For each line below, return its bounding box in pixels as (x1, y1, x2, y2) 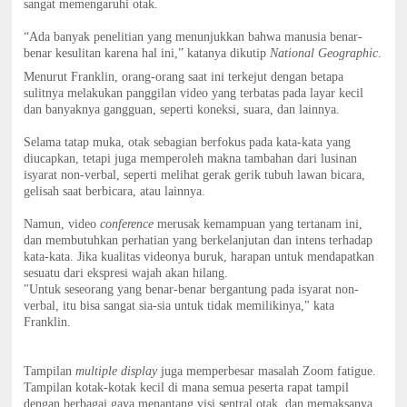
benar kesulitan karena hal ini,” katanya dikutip (24, 46, 271, 61)
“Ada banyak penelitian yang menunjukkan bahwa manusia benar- (24, 30, 363, 45)
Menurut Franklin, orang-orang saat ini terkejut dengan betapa (24, 70, 344, 84)
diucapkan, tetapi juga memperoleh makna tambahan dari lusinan (24, 152, 358, 166)
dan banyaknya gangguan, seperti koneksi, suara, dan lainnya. (24, 103, 341, 117)
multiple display (75, 364, 158, 379)
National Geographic (270, 46, 379, 61)
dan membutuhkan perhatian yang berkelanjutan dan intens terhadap (24, 233, 373, 248)
